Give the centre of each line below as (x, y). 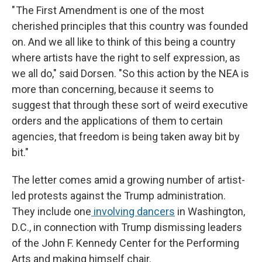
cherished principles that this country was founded (130, 26)
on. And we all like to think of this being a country (124, 42)
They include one (51, 212)
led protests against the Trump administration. (119, 196)
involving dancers (133, 212)
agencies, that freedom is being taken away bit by (126, 137)
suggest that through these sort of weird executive (130, 105)
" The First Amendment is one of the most (108, 11)
